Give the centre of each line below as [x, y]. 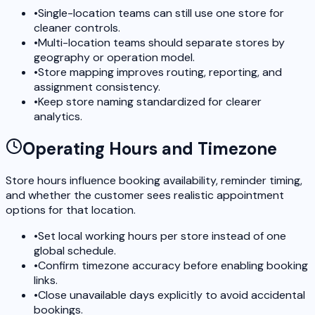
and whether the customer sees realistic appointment [145, 195]
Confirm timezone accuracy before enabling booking [173, 266]
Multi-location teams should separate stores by [161, 42]
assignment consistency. [97, 86]
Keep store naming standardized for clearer [150, 101]
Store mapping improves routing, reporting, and [160, 72]
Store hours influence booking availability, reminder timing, [154, 181]
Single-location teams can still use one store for [161, 13]
